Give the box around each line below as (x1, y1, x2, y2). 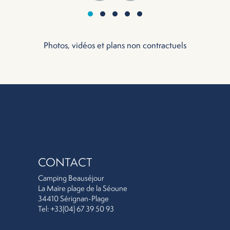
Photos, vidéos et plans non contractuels (44, 40, 186, 51)
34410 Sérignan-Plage (38, 194, 109, 203)
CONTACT (38, 155, 92, 169)
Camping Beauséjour (38, 173, 104, 183)
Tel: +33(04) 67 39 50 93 (38, 204, 114, 214)
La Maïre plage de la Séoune (38, 183, 127, 193)
